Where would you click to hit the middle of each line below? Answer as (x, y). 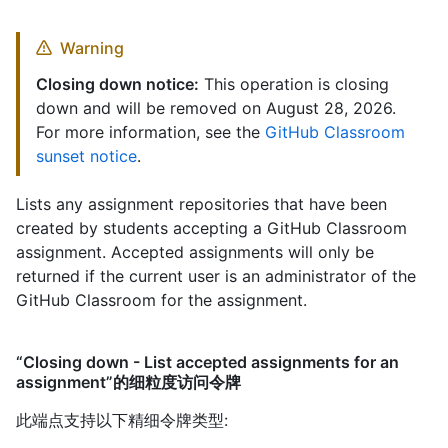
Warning (92, 48)
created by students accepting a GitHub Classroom (211, 228)
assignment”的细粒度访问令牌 (128, 382)
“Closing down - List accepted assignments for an (207, 362)
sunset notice (86, 156)
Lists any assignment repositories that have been (201, 204)
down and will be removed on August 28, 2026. (216, 108)
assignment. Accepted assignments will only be (195, 252)
